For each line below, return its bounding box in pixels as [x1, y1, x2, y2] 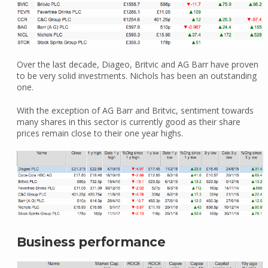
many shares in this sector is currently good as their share [16, 115, 240, 127]
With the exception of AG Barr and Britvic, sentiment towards [16, 104, 254, 116]
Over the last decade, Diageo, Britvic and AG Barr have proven [16, 58, 258, 70]
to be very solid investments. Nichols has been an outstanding [16, 69, 257, 81]
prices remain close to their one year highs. [16, 127, 183, 139]
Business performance [16, 234, 166, 249]
